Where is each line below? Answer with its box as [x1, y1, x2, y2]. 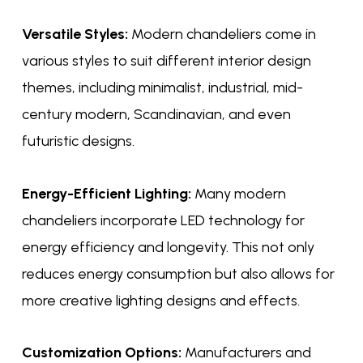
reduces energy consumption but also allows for [21, 264, 335, 283]
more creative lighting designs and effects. [21, 291, 300, 310]
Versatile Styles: [21, 25, 128, 44]
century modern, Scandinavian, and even [21, 105, 291, 124]
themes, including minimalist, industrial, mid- [21, 79, 303, 97]
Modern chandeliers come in [127, 25, 316, 44]
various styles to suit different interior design [21, 52, 311, 70]
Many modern [190, 184, 286, 203]
